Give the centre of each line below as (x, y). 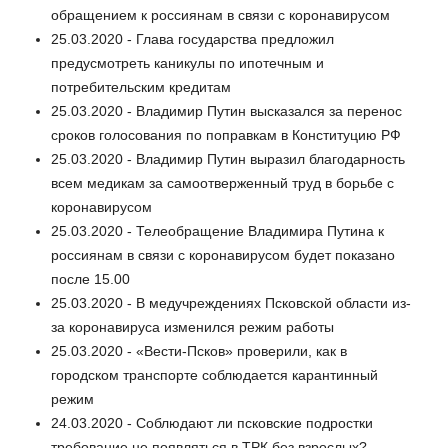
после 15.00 (90, 279)
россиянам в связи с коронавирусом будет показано (223, 255)
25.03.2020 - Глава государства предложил (192, 39)
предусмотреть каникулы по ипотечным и (187, 63)
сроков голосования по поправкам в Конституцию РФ (226, 135)
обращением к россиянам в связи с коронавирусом (220, 15)
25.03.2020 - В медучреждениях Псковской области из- (231, 303)
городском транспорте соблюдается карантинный (214, 375)
